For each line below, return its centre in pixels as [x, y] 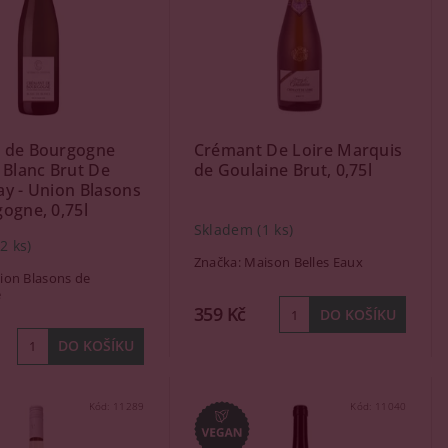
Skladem [225, 230]
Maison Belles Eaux [304, 262]
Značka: [219, 262]
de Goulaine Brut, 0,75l [283, 170]
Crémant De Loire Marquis [298, 150]
